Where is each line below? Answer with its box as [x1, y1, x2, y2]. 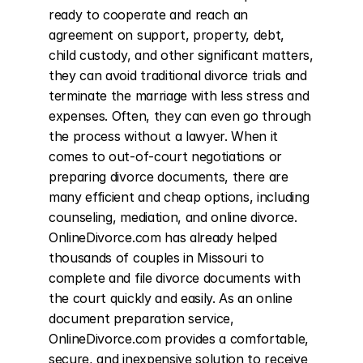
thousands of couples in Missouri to [49, 250, 264, 266]
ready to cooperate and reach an [49, 6, 249, 23]
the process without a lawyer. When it [49, 128, 279, 144]
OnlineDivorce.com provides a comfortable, [49, 331, 309, 347]
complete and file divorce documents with [49, 270, 301, 286]
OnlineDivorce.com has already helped [49, 229, 277, 246]
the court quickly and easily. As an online [49, 290, 293, 306]
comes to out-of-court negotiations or [49, 148, 283, 164]
